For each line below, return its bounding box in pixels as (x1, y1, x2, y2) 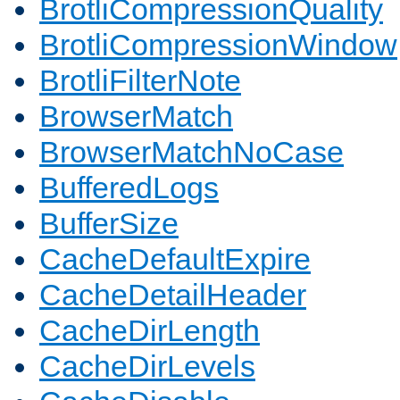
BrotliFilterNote (39, 63, 241, 98)
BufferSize (39, 206, 179, 241)
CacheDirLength (39, 313, 260, 348)
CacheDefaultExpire (39, 242, 311, 277)
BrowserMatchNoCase (39, 135, 344, 170)
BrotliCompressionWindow (39, 28, 397, 62)
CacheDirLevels (39, 349, 255, 384)
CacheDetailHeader (39, 278, 306, 312)
